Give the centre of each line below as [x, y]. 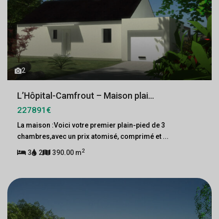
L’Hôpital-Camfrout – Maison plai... [86, 96]
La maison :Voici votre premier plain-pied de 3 [91, 125]
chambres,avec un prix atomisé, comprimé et [90, 136]
